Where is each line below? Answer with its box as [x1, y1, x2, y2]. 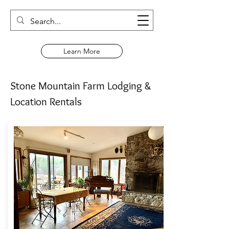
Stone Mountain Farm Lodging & [10, 79, 151, 92]
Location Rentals [10, 95, 82, 108]
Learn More [63, 47, 100, 56]
